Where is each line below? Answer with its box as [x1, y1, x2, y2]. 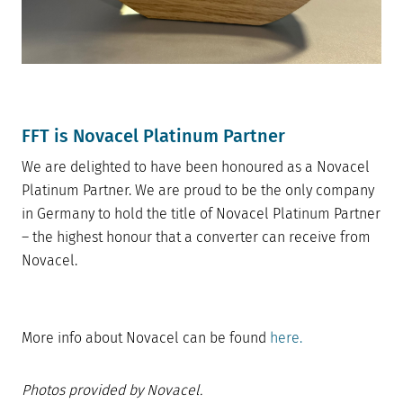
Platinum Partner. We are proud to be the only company [22, 182, 374, 200]
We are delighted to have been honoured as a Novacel [22, 158, 370, 176]
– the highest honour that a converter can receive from [22, 228, 371, 246]
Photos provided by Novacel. [22, 381, 202, 399]
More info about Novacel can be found [22, 329, 270, 347]
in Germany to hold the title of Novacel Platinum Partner [22, 205, 381, 223]
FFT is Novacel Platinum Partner [22, 125, 285, 148]
